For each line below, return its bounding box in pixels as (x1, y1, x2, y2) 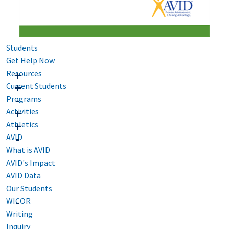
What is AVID (6, 145, 50, 155)
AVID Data (6, 170, 41, 181)
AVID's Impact (6, 157, 55, 168)
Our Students (6, 183, 52, 194)
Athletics (6, 119, 38, 130)
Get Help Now (6, 55, 55, 66)
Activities (6, 106, 39, 117)
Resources (6, 68, 42, 79)
